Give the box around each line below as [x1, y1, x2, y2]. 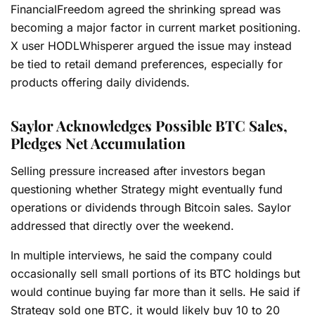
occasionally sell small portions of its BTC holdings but [11, 266, 300, 281]
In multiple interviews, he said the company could [11, 247, 272, 262]
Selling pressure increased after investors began [11, 163, 265, 178]
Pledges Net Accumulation [11, 133, 186, 153]
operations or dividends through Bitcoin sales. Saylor [11, 200, 291, 214]
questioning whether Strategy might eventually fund [11, 181, 283, 196]
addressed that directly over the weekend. [11, 218, 238, 233]
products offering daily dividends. [11, 75, 190, 89]
